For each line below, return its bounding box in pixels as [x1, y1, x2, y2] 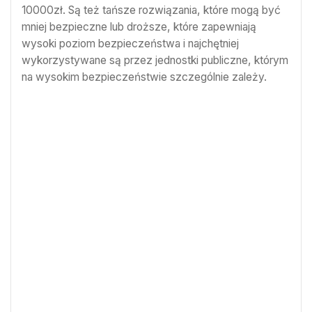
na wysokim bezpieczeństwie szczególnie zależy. [22, 70, 267, 84]
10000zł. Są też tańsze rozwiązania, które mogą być [22, 3, 281, 17]
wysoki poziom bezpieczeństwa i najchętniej [22, 37, 239, 51]
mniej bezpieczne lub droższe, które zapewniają [22, 20, 256, 34]
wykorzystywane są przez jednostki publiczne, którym [22, 54, 288, 68]
